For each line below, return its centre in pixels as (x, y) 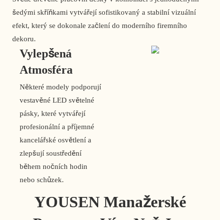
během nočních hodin (54, 167)
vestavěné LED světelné (57, 100)
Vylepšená (46, 54)
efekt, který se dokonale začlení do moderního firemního (100, 26)
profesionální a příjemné (57, 127)
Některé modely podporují (60, 87)
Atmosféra (46, 70)
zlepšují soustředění (51, 153)
